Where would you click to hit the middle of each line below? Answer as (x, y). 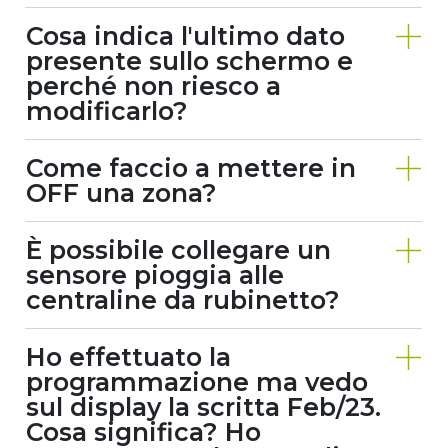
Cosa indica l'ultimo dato (185, 36)
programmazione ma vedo (197, 382)
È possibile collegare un (178, 250)
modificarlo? (107, 111)
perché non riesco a (153, 86)
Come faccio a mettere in (191, 168)
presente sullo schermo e (189, 61)
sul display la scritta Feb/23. (203, 407)
